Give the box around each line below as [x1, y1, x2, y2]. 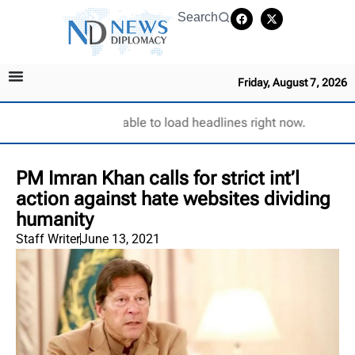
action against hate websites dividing [16, 187, 330, 210]
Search [177, 10, 218, 24]
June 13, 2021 [81, 231, 160, 246]
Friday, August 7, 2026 [238, 75, 347, 89]
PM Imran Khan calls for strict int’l [16, 166, 300, 189]
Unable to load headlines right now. [105, 114, 306, 130]
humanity [16, 208, 94, 231]
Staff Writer [16, 231, 80, 246]
